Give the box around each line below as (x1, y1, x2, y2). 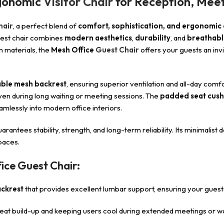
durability (135, 33, 170, 42)
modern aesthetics (64, 33, 132, 42)
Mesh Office (51, 45, 94, 54)
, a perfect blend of (13, 21, 78, 30)
